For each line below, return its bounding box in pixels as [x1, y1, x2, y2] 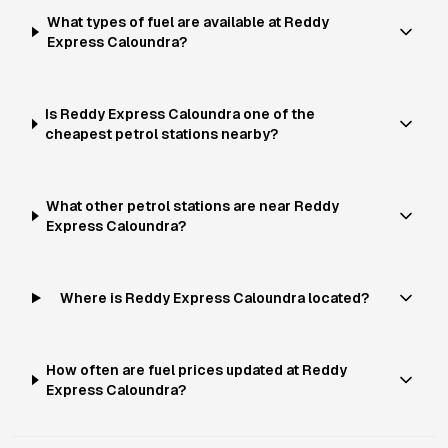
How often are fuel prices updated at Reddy [46, 362, 348, 378]
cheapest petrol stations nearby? [45, 126, 279, 142]
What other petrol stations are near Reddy [46, 198, 340, 214]
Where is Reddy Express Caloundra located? [59, 290, 369, 306]
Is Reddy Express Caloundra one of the [45, 106, 316, 122]
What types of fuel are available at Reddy [46, 14, 329, 30]
